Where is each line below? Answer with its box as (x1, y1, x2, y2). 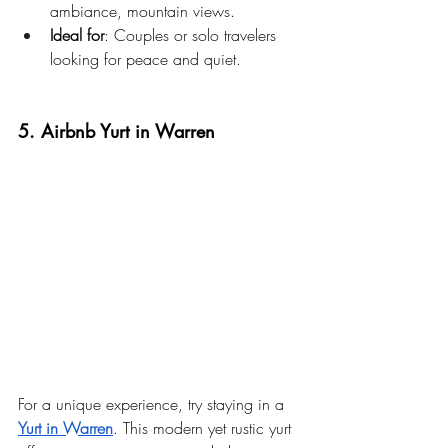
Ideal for (50, 24, 104, 47)
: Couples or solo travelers (104, 24, 281, 47)
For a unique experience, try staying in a (18, 392, 289, 415)
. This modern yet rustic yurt (113, 416, 296, 439)
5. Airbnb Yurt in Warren (18, 119, 215, 144)
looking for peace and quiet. (50, 48, 241, 71)
